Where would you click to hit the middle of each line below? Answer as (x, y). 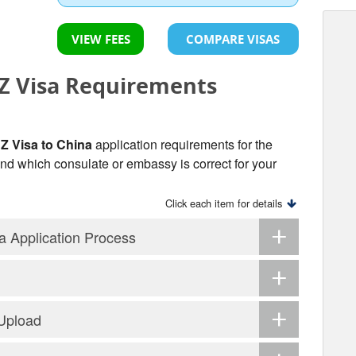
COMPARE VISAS (233, 39)
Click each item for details (226, 203)
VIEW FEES (101, 39)
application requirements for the (182, 145)
